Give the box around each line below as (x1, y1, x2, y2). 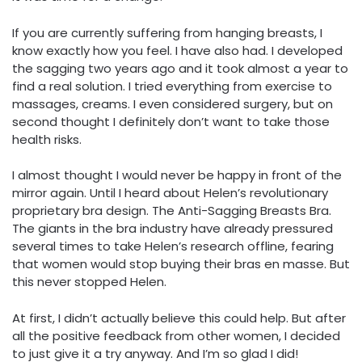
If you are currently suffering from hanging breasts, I (12, 23, 322, 41)
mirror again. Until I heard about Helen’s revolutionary (12, 184, 328, 202)
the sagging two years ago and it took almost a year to (12, 59, 348, 77)
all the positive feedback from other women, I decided (12, 326, 340, 344)
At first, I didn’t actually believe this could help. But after (12, 309, 346, 326)
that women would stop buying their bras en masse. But (12, 255, 350, 273)
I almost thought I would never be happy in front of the (12, 166, 342, 184)
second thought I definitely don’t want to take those (12, 112, 330, 130)
